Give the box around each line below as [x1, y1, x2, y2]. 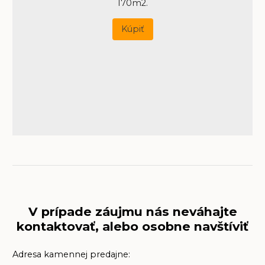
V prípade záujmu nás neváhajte [28, 204, 237, 219]
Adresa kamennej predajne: [12, 249, 130, 260]
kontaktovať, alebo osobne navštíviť [17, 219, 248, 234]
